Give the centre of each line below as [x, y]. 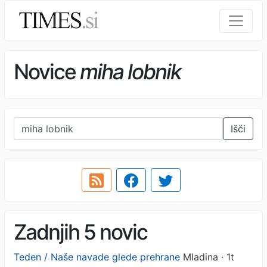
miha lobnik [131, 72]
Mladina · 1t [207, 257]
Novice [47, 72]
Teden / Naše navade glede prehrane [97, 257]
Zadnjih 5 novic [80, 232]
